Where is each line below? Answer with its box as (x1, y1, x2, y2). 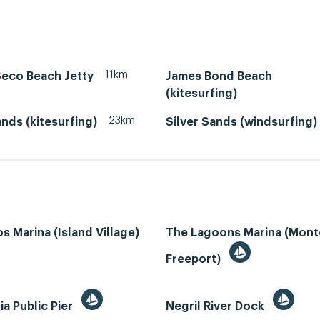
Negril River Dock (166, 300, 267, 312)
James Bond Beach (166, 71, 272, 83)
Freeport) (166, 253, 224, 265)
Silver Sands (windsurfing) (166, 116, 317, 129)
